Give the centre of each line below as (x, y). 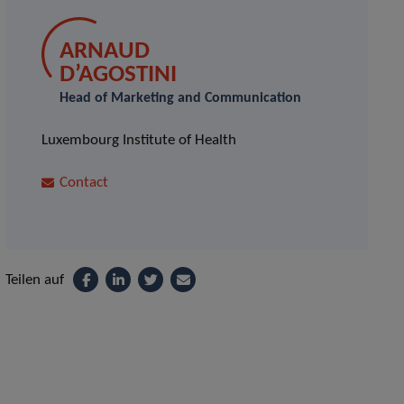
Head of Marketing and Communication (181, 98)
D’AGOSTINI (119, 75)
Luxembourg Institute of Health (139, 140)
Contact (84, 183)
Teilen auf (35, 280)
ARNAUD (105, 52)
